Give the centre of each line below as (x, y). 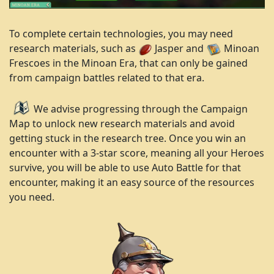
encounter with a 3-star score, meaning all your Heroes (137, 153)
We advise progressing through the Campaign (141, 109)
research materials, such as (72, 48)
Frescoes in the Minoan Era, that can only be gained (128, 63)
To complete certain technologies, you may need (121, 33)
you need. (32, 197)
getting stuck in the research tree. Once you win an (128, 139)
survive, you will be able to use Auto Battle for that (125, 168)
